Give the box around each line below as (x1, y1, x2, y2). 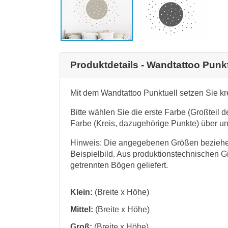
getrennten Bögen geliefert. (70, 160, 168, 169)
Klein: (70, 187, 93, 196)
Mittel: (70, 205, 93, 214)
